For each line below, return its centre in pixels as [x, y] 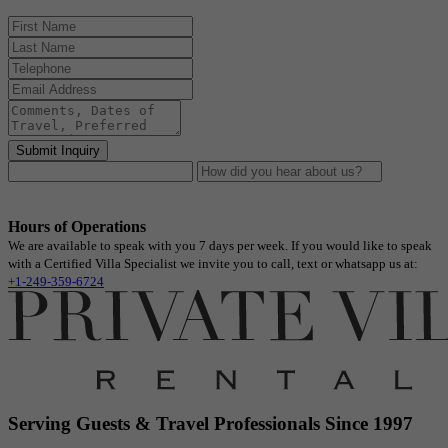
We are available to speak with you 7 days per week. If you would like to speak [220, 246]
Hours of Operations [77, 227]
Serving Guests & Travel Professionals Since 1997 [210, 423]
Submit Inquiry [58, 151]
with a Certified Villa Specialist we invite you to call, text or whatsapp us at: [213, 264]
